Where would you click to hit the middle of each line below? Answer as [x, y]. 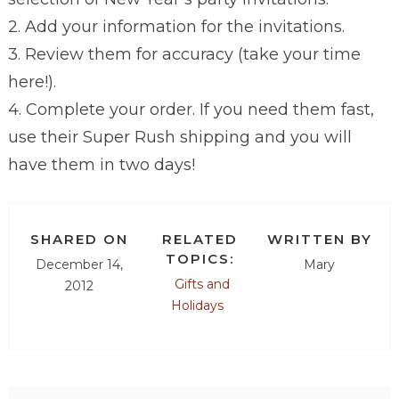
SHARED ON [80, 240]
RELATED [199, 240]
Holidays [197, 306]
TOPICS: [199, 259]
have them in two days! [101, 165]
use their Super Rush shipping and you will [179, 138]
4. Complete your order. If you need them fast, [191, 110]
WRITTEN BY [319, 240]
